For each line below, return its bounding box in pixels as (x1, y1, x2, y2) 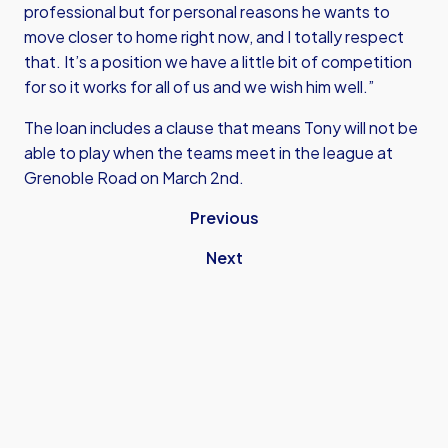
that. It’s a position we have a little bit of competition (24, 51, 412, 72)
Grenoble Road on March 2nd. (24, 167, 244, 188)
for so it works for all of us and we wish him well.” (24, 76, 374, 97)
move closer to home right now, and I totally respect (24, 26, 404, 47)
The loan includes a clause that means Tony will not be (24, 117, 418, 138)
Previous (189, 207, 259, 228)
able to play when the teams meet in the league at (24, 142, 393, 163)
